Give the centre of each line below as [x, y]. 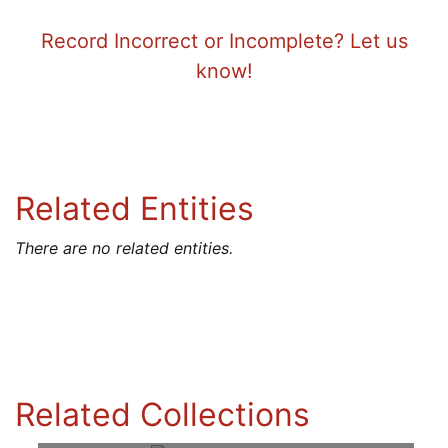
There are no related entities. [124, 247]
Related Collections [162, 414]
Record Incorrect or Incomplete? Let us [224, 40]
